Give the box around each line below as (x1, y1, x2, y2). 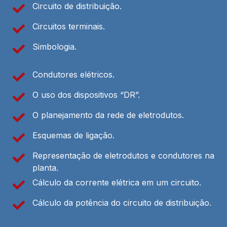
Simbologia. (32, 41, 77, 52)
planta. (32, 162, 58, 173)
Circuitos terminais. (32, 21, 105, 31)
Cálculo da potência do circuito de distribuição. (32, 197, 211, 208)
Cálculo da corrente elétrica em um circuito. (32, 177, 201, 187)
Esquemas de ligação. (32, 130, 115, 140)
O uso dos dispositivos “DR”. (32, 89, 140, 100)
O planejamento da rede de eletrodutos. (32, 109, 184, 120)
